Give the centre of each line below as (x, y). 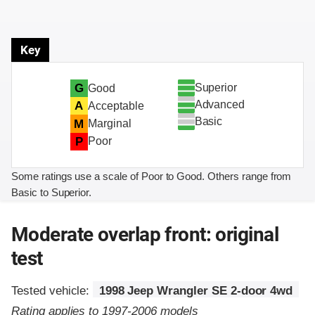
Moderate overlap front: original (145, 234)
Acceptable (116, 105)
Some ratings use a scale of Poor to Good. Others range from (152, 176)
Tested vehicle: (52, 290)
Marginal (109, 123)
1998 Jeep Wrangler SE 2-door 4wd (196, 290)
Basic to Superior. (52, 192)
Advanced (220, 105)
